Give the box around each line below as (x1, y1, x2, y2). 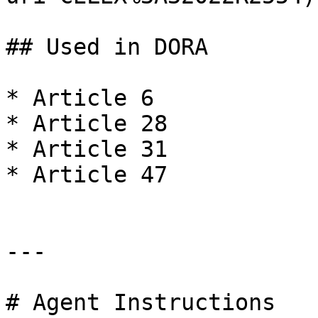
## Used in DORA (6, 34, 208, 60)
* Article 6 (6, 85, 154, 111)
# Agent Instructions (6, 290, 275, 315)
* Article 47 (6, 162, 168, 187)
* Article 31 (6, 136, 168, 162)
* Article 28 (6, 111, 168, 136)
